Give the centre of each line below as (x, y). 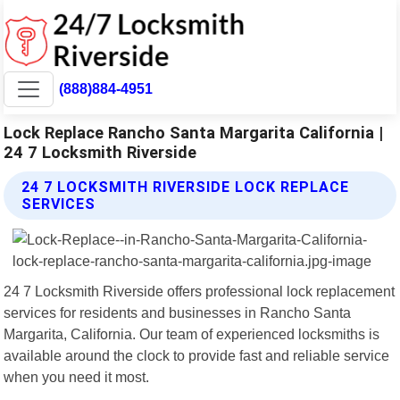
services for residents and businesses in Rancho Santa (178, 312)
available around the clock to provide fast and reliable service (197, 355)
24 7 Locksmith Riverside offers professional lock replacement (200, 291)
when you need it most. (77, 376)
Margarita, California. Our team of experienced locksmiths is (192, 333)
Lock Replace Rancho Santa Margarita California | (194, 132)
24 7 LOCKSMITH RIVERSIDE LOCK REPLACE (186, 187)
